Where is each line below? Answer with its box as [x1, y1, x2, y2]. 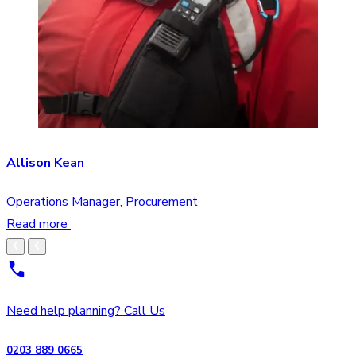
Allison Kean [6, 154, 84, 172]
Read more [6, 215, 71, 234]
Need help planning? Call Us [6, 302, 165, 320]
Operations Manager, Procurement [6, 193, 198, 211]
